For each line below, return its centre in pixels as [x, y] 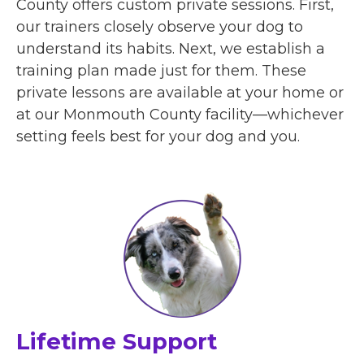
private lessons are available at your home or [180, 92]
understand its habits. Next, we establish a [171, 48]
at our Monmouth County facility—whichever [180, 114]
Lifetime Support [117, 341]
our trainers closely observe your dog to [160, 26]
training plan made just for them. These [161, 70]
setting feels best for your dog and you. [158, 136]
